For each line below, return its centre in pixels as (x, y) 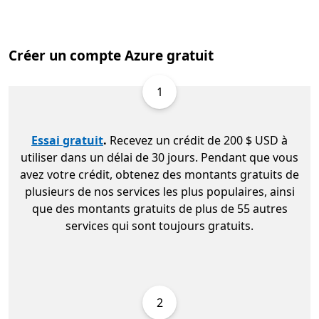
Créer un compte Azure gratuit (111, 56)
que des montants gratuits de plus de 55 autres (159, 209)
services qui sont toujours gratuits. (159, 226)
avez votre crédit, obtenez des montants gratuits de (159, 175)
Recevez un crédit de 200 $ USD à (197, 141)
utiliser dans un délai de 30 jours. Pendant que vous (159, 158)
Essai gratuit (67, 141)
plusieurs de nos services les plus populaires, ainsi (159, 192)
